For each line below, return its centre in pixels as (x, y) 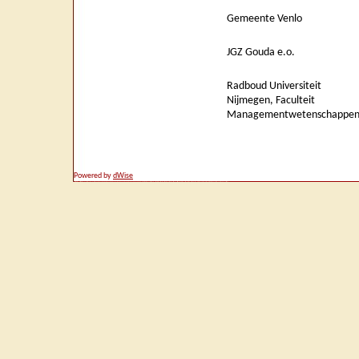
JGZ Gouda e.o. (261, 52)
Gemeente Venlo (264, 19)
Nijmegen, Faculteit (271, 101)
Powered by (93, 176)
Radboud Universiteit (274, 86)
